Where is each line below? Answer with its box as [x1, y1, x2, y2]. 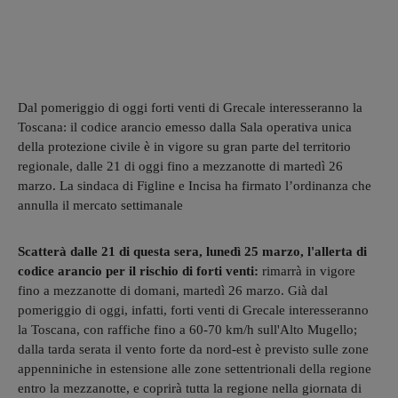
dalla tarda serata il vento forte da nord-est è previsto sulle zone [18, 341, 369, 356]
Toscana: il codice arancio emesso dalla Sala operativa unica [18, 119, 352, 134]
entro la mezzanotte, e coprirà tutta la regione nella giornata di [18, 380, 362, 395]
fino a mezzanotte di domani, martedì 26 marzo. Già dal [18, 283, 328, 298]
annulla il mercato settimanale [18, 197, 183, 212]
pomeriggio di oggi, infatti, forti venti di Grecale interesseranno [18, 302, 369, 317]
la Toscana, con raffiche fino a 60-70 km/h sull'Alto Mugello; [18, 322, 357, 337]
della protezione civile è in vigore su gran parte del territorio [18, 139, 351, 154]
